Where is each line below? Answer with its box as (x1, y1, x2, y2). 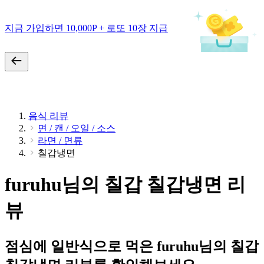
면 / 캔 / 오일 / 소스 (38, 123, 115, 133)
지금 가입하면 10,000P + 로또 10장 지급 (5, 22, 168, 33)
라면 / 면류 (38, 136, 82, 146)
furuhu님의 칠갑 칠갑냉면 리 (5, 174, 246, 196)
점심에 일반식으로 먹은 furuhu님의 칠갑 (5, 238, 259, 254)
